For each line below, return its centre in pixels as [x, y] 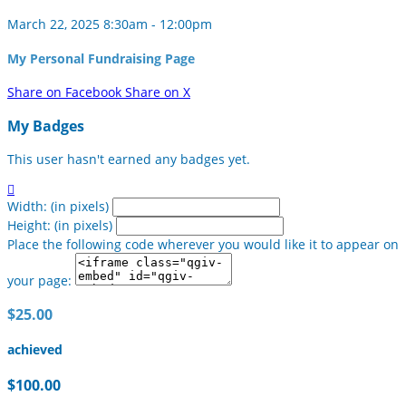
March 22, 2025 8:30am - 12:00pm [110, 24]
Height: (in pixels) [60, 226]
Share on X [158, 92]
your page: [39, 281]
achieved [35, 350]
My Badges [46, 126]
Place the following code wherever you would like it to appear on [203, 245]
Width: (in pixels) [58, 207]
